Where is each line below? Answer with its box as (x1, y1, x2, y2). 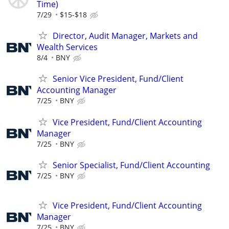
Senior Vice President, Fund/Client (53, 73, 184, 85)
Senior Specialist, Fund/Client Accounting (53, 159, 210, 171)
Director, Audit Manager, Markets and (53, 30, 198, 42)
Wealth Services (37, 41, 98, 53)
